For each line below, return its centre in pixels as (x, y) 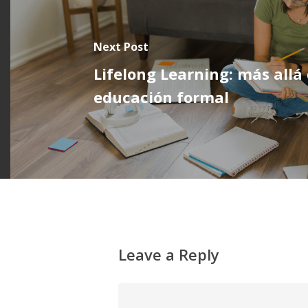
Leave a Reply (169, 255)
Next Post (121, 46)
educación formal (161, 97)
